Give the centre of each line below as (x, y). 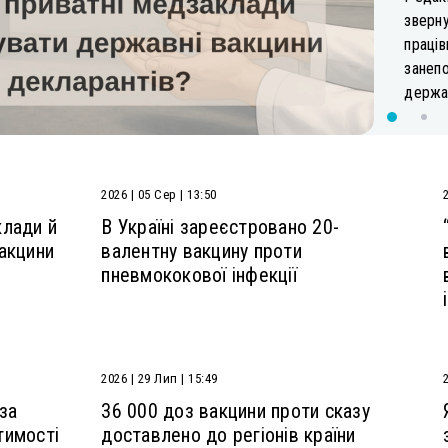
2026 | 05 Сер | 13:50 (159, 195)
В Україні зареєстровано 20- (220, 227)
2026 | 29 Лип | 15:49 (159, 379)
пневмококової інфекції (199, 275)
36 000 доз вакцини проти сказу (235, 411)
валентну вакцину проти (201, 251)
